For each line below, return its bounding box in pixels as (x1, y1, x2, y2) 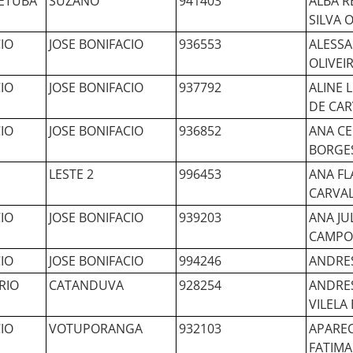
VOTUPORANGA (49, 320, 143, 337)
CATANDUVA (49, 277, 124, 294)
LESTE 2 (49, 165, 94, 183)
